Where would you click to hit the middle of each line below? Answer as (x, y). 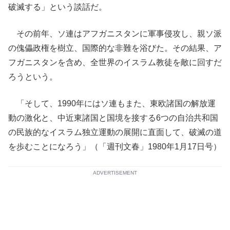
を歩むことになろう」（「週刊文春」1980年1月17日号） (115, 147)
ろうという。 (33, 77)
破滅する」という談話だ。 (57, 7)
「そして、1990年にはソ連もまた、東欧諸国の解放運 (112, 103)
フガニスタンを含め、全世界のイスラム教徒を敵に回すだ (115, 62)
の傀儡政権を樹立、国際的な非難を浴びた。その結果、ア (115, 48)
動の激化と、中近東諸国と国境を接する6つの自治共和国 (113, 118)
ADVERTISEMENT (115, 173)
